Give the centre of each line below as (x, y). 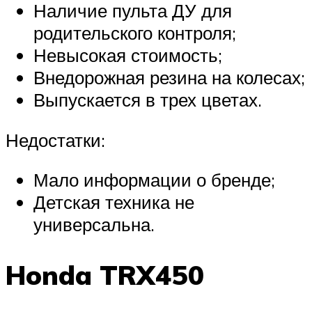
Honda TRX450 (105, 275)
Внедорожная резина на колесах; (169, 77)
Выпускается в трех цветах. (148, 99)
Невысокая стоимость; (128, 55)
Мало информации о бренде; (154, 180)
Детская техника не (114, 202)
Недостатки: (55, 140)
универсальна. (94, 225)
